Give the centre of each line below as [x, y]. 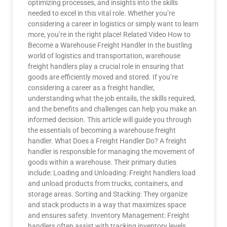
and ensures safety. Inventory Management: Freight [109, 215]
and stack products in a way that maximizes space [107, 205]
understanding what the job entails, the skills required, [112, 98]
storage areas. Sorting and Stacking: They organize [108, 194]
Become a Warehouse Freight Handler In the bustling [110, 45]
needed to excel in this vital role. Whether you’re [101, 13]
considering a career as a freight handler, [91, 88]
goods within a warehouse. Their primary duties [102, 162]
